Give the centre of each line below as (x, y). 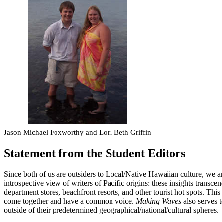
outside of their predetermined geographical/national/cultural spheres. (111, 210)
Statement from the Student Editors (95, 153)
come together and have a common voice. (70, 201)
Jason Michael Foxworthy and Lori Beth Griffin (78, 132)
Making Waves (159, 201)
